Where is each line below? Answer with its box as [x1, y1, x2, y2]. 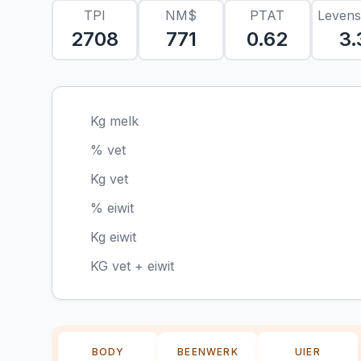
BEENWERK [177, 345, 239, 358]
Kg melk [90, 112, 139, 129]
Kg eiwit [90, 228, 136, 245]
